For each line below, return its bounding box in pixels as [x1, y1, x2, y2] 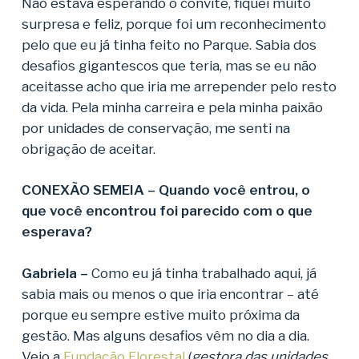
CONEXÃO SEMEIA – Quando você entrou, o [21, 182, 310, 199]
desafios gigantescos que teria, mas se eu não [21, 57, 317, 74]
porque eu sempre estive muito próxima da [21, 306, 300, 323]
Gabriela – [21, 264, 91, 281]
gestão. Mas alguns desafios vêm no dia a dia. [21, 327, 309, 344]
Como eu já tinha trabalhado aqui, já [91, 264, 317, 281]
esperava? [21, 224, 92, 240]
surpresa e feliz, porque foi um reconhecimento [21, 15, 326, 32]
